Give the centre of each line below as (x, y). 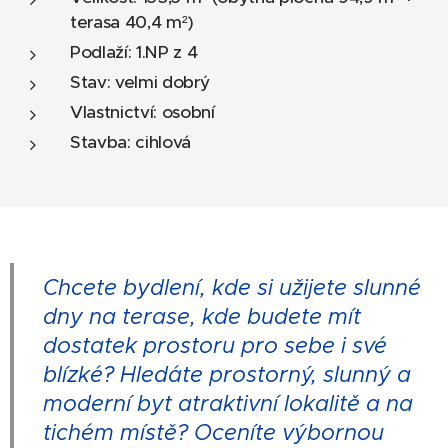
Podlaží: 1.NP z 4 (134, 51)
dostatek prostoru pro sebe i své (215, 345)
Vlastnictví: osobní (142, 111)
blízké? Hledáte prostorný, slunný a (227, 374)
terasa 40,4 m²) (137, 21)
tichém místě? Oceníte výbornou (213, 432)
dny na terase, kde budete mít (202, 316)
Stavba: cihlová (131, 141)
